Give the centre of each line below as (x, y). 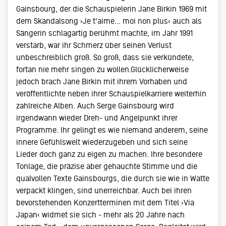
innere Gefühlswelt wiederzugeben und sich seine (102, 142)
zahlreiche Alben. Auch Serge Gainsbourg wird (95, 106)
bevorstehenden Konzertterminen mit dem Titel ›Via (105, 203)
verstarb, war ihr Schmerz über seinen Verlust (94, 45)
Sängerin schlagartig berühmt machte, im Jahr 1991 (104, 33)
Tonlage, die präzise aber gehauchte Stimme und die (107, 166)
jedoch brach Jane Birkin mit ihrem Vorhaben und (102, 81)
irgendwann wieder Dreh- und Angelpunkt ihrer (97, 118)
